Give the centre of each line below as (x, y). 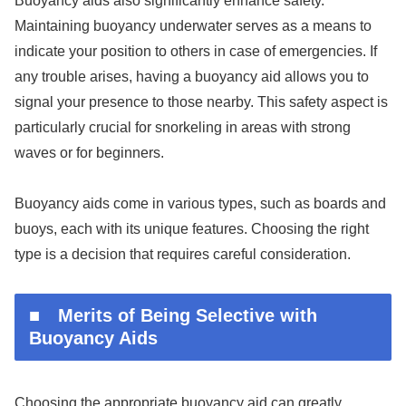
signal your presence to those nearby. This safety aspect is (201, 101)
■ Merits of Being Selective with (173, 316)
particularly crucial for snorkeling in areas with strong (183, 127)
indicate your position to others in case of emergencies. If (196, 51)
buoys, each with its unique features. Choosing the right (192, 229)
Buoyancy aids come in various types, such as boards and (200, 204)
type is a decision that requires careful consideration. (183, 255)
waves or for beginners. (89, 152)
